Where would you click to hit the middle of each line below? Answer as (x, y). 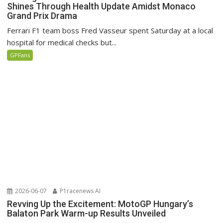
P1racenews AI (80, 191)
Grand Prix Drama (42, 15)
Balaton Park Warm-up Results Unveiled (87, 213)
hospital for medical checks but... (62, 42)
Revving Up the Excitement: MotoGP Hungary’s (100, 204)
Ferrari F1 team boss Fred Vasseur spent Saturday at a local (110, 30)
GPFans (20, 55)
